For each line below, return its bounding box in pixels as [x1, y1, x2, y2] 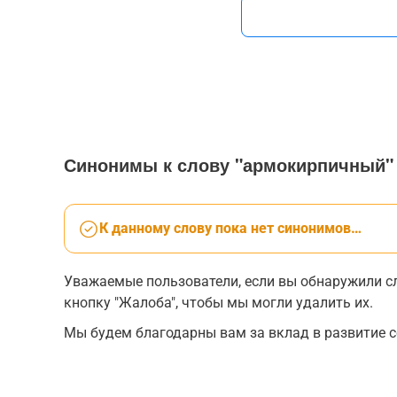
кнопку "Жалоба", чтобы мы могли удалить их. [64, 294, 373, 311]
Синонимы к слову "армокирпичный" [64, 152, 393, 177]
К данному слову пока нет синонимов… [99, 220, 362, 237]
